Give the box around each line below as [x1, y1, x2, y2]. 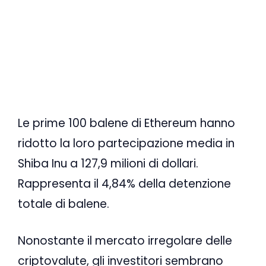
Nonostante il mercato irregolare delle [18, 233, 232, 249]
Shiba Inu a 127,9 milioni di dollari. [18, 155, 198, 172]
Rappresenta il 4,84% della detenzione [18, 175, 231, 192]
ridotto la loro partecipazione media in [18, 135, 235, 151]
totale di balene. [18, 195, 109, 212]
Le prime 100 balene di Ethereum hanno [18, 115, 235, 131]
